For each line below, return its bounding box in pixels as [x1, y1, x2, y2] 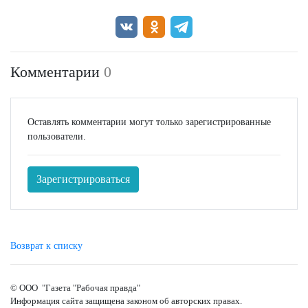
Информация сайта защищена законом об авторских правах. [10, 296, 242, 307]
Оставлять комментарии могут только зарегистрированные [27, 117, 271, 128]
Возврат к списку [10, 241, 82, 252]
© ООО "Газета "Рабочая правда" [10, 283, 140, 294]
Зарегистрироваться [36, 173, 130, 186]
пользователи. [27, 131, 86, 142]
